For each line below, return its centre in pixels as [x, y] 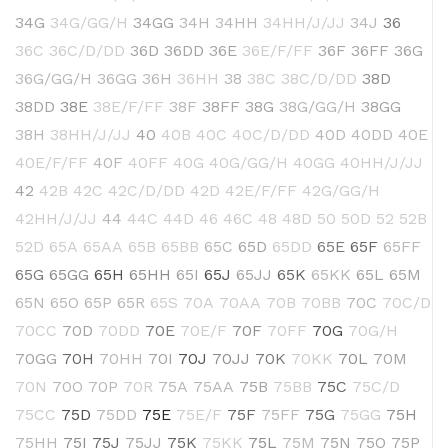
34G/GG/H [89, 23]
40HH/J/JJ [381, 163]
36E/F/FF [277, 51]
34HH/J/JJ [304, 23]
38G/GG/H [317, 107]
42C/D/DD [146, 191]
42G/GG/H [341, 191]
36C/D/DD [87, 51]
